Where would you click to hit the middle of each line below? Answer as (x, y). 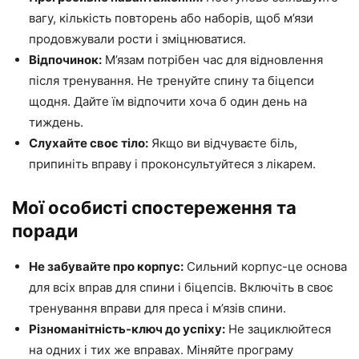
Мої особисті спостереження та (154, 207)
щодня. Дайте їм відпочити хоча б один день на (168, 101)
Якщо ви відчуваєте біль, (223, 143)
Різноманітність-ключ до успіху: (127, 329)
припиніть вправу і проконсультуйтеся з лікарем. (172, 163)
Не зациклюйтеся (278, 329)
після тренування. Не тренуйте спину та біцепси (171, 80)
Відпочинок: (65, 59)
